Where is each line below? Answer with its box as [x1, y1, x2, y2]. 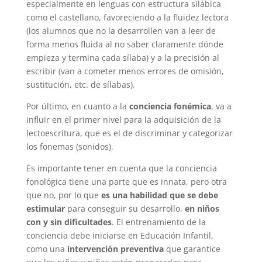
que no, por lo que [26, 189, 101, 201]
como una [26, 243, 67, 254]
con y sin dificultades [26, 216, 112, 227]
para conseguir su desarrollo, [64, 202, 185, 214]
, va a [211, 100, 232, 112]
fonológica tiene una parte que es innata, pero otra [26, 175, 227, 187]
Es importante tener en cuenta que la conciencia [26, 162, 217, 174]
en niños [184, 202, 219, 214]
